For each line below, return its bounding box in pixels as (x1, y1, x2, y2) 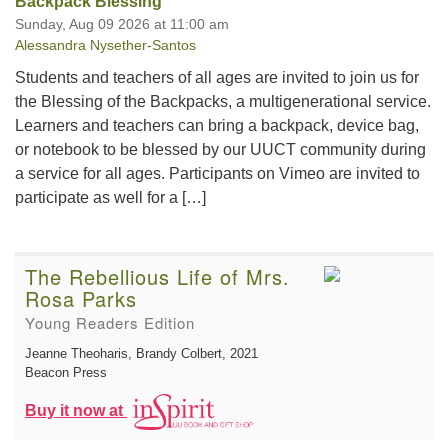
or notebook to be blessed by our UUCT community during (15, 140, 426, 158)
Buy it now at (25, 401, 127, 419)
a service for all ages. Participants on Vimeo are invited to (15, 164, 420, 182)
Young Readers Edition (25, 311, 195, 333)
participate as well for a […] (15, 188, 206, 206)
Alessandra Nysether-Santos (15, 36, 196, 53)
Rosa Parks (25, 283, 137, 313)
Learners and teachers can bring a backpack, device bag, (15, 116, 419, 134)
